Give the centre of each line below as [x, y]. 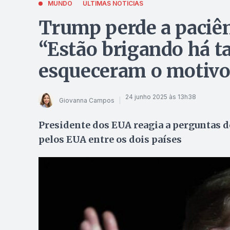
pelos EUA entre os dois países [110, 139]
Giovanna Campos [87, 100]
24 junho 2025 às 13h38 [160, 97]
